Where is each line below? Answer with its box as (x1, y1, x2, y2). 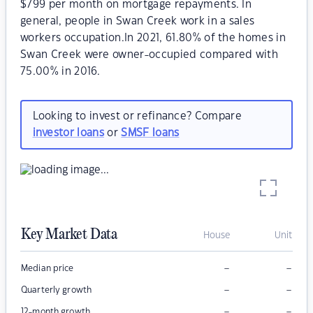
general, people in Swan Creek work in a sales (20, 16, 255, 27)
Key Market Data (21, 226, 117, 244)
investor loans (32, 127, 104, 138)
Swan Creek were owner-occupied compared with (20, 50, 279, 60)
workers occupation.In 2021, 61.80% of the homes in (20, 33, 286, 43)
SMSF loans (121, 127, 180, 138)
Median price (21, 264, 74, 273)
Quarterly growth (21, 286, 92, 295)
